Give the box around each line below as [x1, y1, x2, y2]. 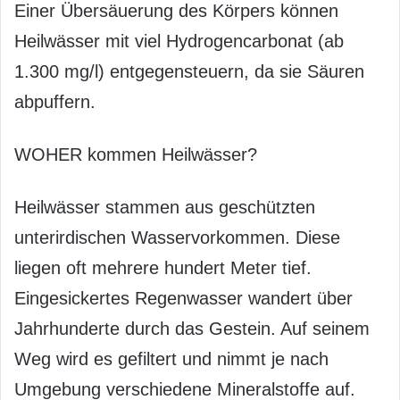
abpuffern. [14, 92, 96, 112]
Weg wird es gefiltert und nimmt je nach [14, 349, 329, 369]
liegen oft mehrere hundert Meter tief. [14, 258, 312, 278]
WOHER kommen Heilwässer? [14, 145, 257, 164]
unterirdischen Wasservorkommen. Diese [14, 228, 340, 247]
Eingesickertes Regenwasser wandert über [14, 288, 353, 308]
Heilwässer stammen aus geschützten [14, 197, 315, 217]
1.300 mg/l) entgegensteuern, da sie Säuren [14, 62, 364, 81]
